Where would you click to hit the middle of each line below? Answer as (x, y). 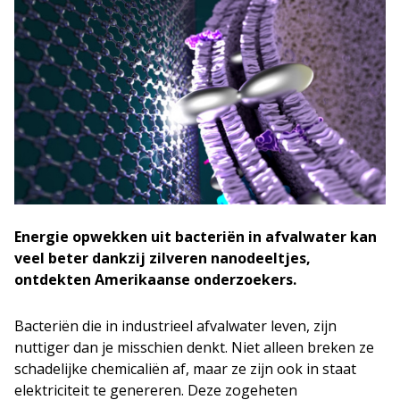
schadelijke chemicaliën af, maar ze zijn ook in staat (185, 369)
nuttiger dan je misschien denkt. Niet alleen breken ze (194, 348)
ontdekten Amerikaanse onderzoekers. (155, 280)
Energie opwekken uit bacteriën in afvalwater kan (196, 237)
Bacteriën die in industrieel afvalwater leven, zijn (175, 326)
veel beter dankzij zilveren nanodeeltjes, (162, 258)
